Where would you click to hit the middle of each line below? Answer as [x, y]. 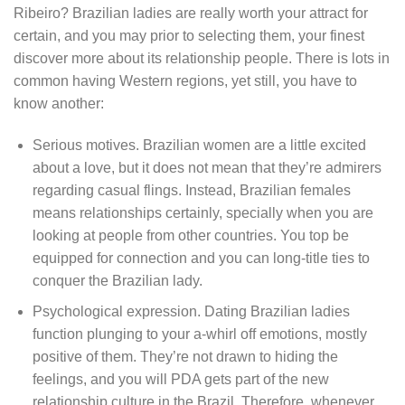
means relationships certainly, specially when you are [202, 212]
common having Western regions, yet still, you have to [185, 80]
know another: [59, 103]
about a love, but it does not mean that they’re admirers [207, 167]
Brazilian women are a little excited [252, 145]
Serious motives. [85, 145]
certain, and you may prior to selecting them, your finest [189, 35]
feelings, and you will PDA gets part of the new [180, 380]
